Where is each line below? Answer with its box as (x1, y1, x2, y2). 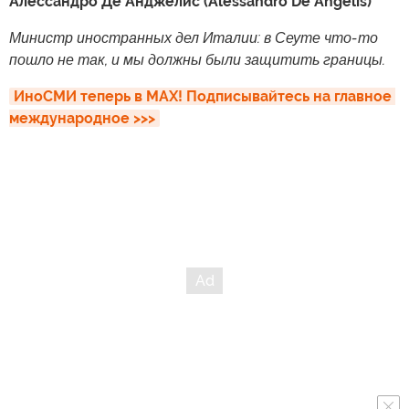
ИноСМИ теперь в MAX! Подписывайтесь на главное (14, 87, 392, 105)
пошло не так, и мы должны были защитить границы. (9, 50, 385, 68)
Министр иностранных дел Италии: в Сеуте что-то (9, 28, 378, 47)
